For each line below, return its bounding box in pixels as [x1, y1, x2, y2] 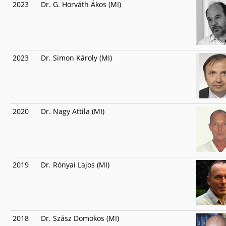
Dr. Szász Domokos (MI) [41, 213, 119, 223]
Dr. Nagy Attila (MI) [41, 106, 104, 116]
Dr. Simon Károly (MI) [41, 53, 112, 63]
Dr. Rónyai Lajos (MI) [41, 160, 109, 169]
